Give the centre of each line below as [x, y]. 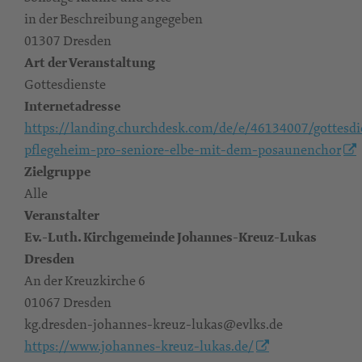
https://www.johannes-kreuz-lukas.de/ [139, 346]
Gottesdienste [65, 84]
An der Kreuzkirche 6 [85, 280]
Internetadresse [72, 106]
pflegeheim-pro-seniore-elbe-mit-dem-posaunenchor [183, 149]
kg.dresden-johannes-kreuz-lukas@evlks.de [154, 324]
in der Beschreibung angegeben [114, 19]
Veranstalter [62, 215]
